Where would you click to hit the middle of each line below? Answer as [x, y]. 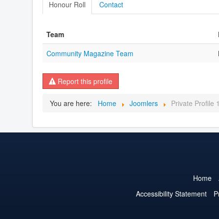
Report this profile [84, 81]
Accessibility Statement [171, 194]
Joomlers [144, 103]
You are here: [73, 103]
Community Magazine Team [90, 53]
